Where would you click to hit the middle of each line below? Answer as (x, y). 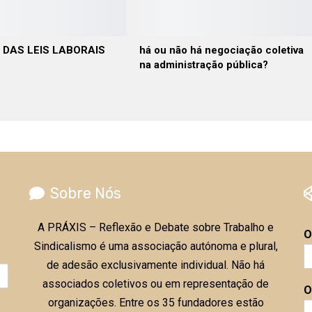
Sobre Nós (84, 193)
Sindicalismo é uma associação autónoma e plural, (156, 246)
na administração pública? (204, 64)
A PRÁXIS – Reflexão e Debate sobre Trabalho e (156, 227)
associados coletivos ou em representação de (156, 283)
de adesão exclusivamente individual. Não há (156, 265)
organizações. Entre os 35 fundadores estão (156, 302)
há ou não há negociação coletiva (222, 50)
